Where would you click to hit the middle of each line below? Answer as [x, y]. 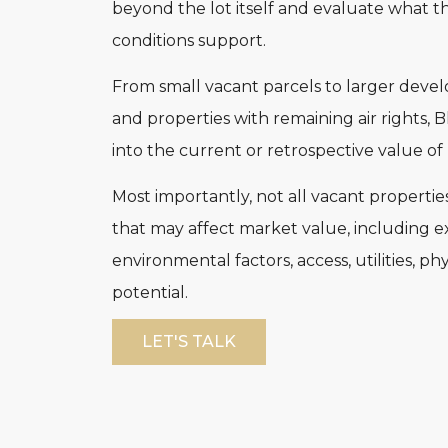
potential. [150, 293]
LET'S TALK [189, 342]
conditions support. [189, 40]
